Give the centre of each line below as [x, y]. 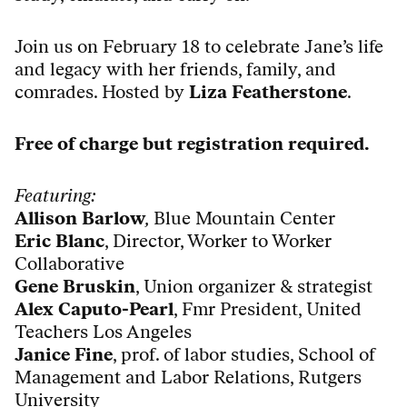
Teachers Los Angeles [108, 332]
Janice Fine [64, 355]
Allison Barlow [80, 218]
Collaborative [69, 264]
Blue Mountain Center [244, 218]
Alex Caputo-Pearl [94, 309]
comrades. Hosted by [102, 92]
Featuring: [55, 196]
